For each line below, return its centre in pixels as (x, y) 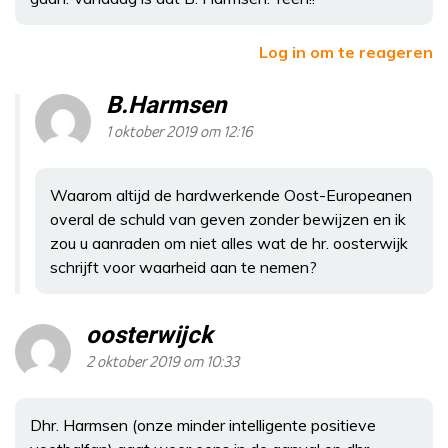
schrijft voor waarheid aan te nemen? (183, 266)
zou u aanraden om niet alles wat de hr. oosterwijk (229, 242)
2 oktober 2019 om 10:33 (162, 362)
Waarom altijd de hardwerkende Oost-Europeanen (231, 194)
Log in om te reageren (346, 51)
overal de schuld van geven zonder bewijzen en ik (228, 218)
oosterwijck (149, 335)
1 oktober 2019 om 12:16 (179, 132)
